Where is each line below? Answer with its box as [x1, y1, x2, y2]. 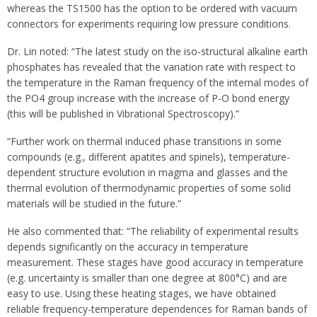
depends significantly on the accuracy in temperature [7, 239, 248, 253]
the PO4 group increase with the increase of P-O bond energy [7, 91, 289, 105]
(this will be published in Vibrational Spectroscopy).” [7, 106, 239, 120]
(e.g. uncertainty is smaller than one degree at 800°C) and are [7, 270, 287, 284]
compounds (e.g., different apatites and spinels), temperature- [7, 149, 290, 163]
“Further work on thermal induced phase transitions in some [7, 134, 282, 148]
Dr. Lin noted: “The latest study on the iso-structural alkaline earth [7, 44, 308, 58]
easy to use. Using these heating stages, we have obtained [7, 286, 276, 300]
